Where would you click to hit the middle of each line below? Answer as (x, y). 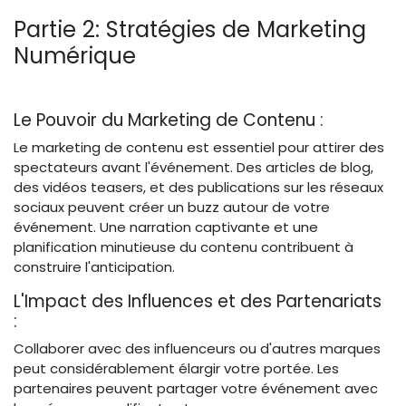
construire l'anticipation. (94, 266)
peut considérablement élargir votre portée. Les (176, 368)
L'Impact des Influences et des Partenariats (198, 301)
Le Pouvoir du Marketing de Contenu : (171, 120)
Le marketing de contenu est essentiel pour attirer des (199, 147)
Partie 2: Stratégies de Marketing (190, 29)
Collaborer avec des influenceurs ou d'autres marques (197, 348)
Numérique (75, 55)
